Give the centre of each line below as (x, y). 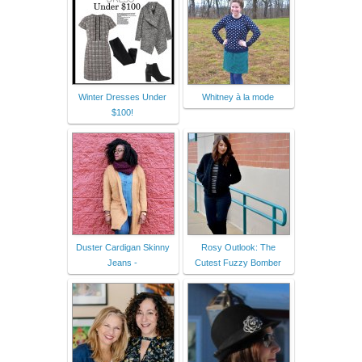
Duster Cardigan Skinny (122, 247)
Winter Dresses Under (122, 97)
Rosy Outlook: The (238, 247)
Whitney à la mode (238, 97)
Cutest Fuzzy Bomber (238, 262)
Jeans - (122, 262)
